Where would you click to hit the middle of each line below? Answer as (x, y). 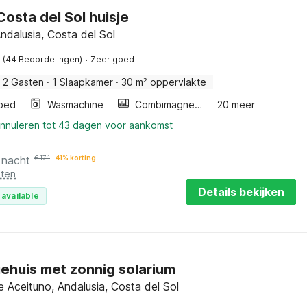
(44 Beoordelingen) (42, 59)
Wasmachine (75, 105)
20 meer (236, 105)
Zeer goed (112, 59)
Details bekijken (241, 192)
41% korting (76, 158)
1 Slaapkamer (83, 82)
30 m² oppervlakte (164, 82)
